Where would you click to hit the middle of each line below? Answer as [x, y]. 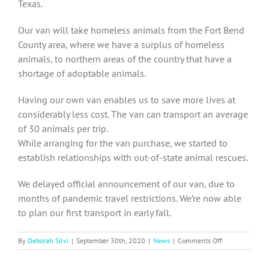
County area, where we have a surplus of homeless [121, 45]
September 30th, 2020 [111, 241]
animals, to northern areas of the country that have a [125, 59]
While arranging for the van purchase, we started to [123, 143]
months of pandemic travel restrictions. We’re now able [130, 198]
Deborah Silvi [48, 241]
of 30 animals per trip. [63, 129]
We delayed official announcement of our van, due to [126, 184]
